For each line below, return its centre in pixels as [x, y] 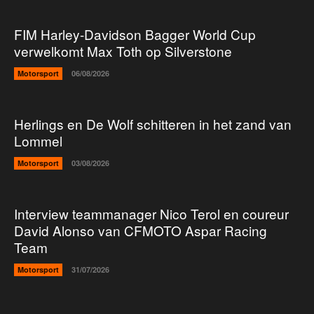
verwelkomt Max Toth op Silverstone [123, 51]
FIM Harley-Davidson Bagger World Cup [135, 34]
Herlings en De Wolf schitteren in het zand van [153, 124]
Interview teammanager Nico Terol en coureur [151, 214]
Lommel [38, 141]
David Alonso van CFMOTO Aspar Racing [141, 231]
